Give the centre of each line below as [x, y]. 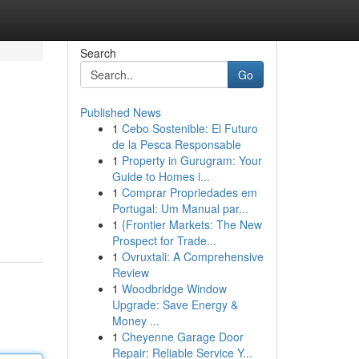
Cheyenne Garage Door [182, 337]
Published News [120, 112]
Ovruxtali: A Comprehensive [192, 256]
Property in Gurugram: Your [192, 160]
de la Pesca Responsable [176, 144]
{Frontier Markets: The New [192, 224]
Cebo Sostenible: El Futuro [190, 128]
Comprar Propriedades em [189, 192]
